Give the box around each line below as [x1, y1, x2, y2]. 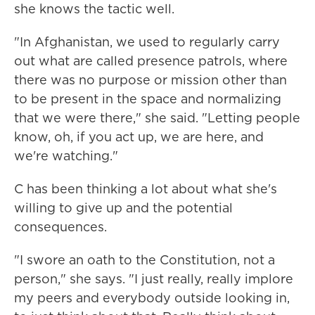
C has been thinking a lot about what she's [14, 180, 277, 198]
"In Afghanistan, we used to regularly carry [14, 33, 280, 51]
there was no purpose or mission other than [14, 71, 287, 89]
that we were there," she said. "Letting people [14, 109, 300, 127]
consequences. [14, 218, 107, 236]
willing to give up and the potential [14, 199, 233, 217]
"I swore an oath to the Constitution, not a [14, 251, 275, 269]
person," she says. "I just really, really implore [14, 270, 293, 288]
